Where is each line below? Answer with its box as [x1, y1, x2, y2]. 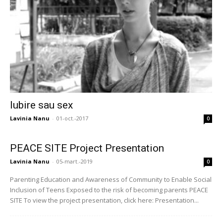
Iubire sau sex [10, 99, 73, 111]
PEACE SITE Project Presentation [10, 142, 164, 154]
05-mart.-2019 [56, 157, 93, 165]
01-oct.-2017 [56, 114, 88, 122]
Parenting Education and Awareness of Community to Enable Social [10, 174, 212, 184]
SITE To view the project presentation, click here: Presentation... [10, 195, 199, 205]
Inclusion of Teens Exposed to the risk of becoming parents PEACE [10, 185, 208, 194]
